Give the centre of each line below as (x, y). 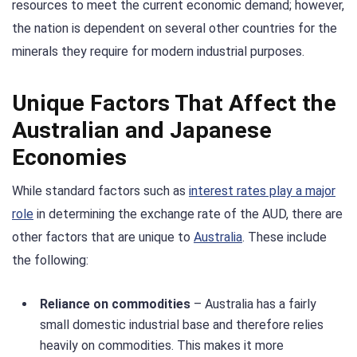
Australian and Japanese (142, 130)
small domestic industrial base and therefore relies (182, 324)
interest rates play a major (262, 190)
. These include (284, 237)
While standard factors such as (100, 190)
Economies (69, 157)
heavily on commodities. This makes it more (162, 345)
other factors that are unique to (103, 237)
